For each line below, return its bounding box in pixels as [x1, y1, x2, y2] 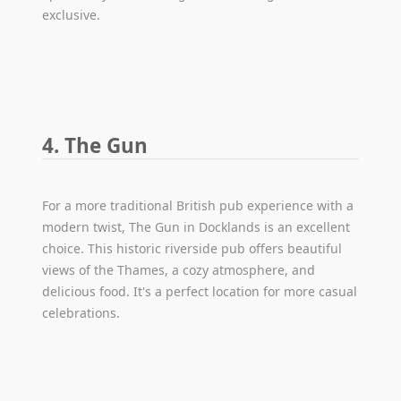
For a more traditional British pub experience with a [42, 196, 354, 214]
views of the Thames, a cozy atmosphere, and [42, 260, 316, 278]
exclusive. [42, 5, 101, 23]
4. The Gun [42, 131, 149, 159]
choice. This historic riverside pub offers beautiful [42, 239, 343, 257]
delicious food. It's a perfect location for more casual [42, 282, 358, 300]
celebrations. [42, 303, 121, 321]
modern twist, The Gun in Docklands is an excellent [42, 218, 351, 235]
